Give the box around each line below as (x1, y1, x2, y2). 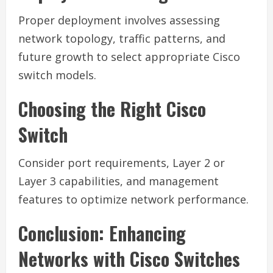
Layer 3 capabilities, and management (18, 174, 219, 188)
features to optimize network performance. (18, 192, 249, 207)
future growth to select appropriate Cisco (18, 49, 240, 64)
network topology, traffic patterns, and (18, 31, 225, 46)
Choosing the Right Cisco (18, 95, 206, 122)
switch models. (18, 68, 96, 82)
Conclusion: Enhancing (18, 219, 186, 247)
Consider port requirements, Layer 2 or (18, 155, 225, 170)
